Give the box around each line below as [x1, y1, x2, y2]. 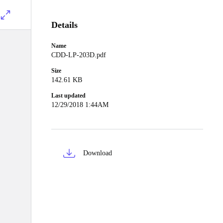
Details [51, 20, 78, 30]
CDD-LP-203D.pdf [51, 51, 106, 59]
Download [83, 149, 112, 157]
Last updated [51, 92, 86, 99]
